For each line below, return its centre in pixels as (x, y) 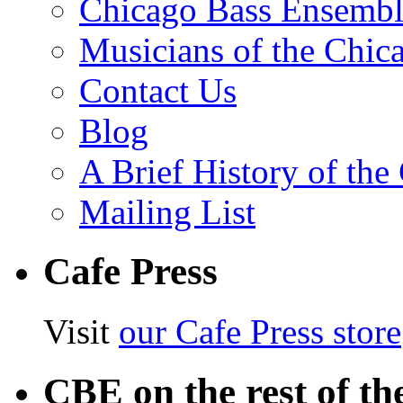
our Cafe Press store (260, 332)
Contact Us (158, 90)
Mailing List (167, 211)
